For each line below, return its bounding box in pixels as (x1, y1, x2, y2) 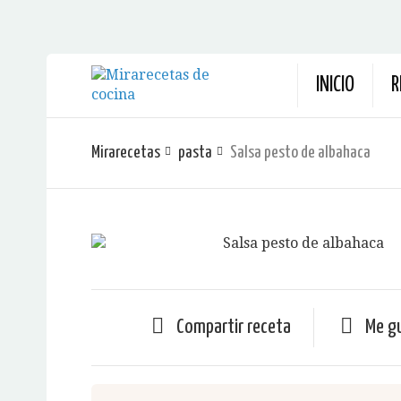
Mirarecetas (91, 144, 160, 161)
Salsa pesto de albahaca (230, 144, 371, 161)
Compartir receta (176, 317, 291, 337)
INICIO (316, 75, 354, 96)
